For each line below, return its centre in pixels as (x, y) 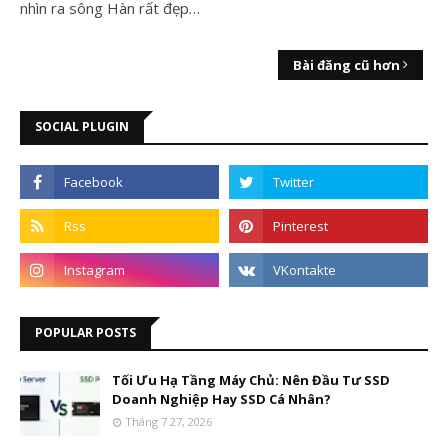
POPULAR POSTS (85, 332)
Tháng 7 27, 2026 (168, 421)
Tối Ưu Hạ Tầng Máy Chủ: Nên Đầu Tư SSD (251, 380)
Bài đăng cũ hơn (346, 65)
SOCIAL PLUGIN (82, 126)
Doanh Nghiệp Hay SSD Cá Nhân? (221, 399)
